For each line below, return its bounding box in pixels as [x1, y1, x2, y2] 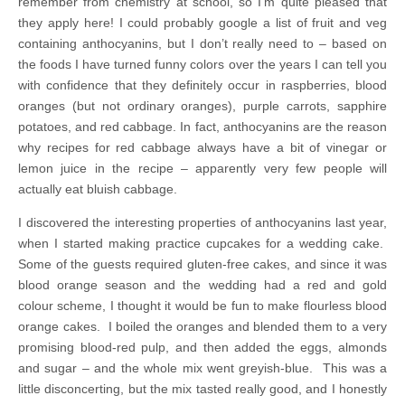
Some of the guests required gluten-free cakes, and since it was [18, 256, 387, 271]
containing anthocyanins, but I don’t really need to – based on [18, 35, 387, 51]
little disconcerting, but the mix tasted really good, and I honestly [18, 381, 387, 396]
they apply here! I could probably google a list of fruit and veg [18, 14, 387, 30]
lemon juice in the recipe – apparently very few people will [18, 160, 387, 175]
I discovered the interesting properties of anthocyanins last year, [18, 214, 387, 230]
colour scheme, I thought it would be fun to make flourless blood [18, 297, 387, 313]
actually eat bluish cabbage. [18, 181, 177, 196]
